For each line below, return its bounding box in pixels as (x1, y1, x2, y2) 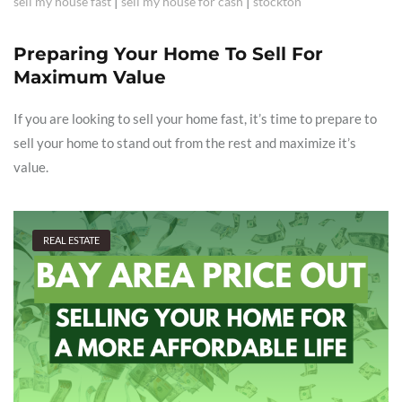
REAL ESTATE (43, 234, 100, 247)
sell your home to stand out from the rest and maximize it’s (13, 135, 356, 152)
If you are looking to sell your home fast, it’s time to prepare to (13, 110, 377, 127)
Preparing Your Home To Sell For (13, 43, 323, 66)
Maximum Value (13, 66, 166, 89)
